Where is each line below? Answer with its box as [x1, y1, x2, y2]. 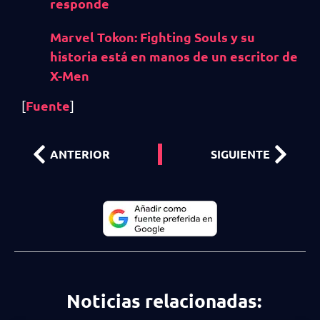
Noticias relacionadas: [66, 288, 261, 312]
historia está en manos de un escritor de [50, 47, 298, 64]
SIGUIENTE [211, 146, 270, 162]
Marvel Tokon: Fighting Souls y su [50, 28, 255, 45]
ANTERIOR [50, 146, 110, 162]
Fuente [26, 96, 70, 114]
